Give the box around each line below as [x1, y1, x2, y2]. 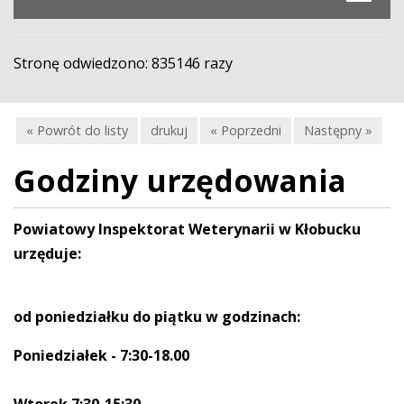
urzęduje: [14, 243, 81, 264]
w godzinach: [206, 307, 300, 327]
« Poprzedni [210, 122, 281, 140]
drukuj [151, 122, 188, 140]
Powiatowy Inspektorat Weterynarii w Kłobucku [14, 219, 361, 240]
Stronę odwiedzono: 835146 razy [14, 53, 233, 74]
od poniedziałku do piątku [14, 307, 206, 327]
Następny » [304, 122, 372, 140]
